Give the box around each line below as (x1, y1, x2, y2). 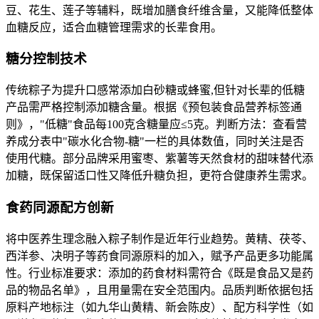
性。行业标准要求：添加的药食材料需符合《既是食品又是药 (6, 266, 313, 279)
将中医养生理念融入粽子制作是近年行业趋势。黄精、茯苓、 (6, 232, 313, 245)
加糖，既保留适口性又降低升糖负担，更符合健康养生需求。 (6, 169, 313, 182)
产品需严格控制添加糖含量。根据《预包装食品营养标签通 (6, 101, 302, 114)
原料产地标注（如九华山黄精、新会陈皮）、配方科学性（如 (6, 300, 313, 313)
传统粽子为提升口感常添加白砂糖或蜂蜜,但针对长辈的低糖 (6, 84, 305, 97)
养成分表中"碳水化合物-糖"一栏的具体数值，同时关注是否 (6, 135, 304, 148)
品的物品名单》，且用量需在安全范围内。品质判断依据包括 (6, 283, 313, 296)
